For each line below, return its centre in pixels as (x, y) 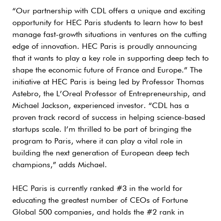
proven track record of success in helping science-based (109, 118)
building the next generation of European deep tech (101, 153)
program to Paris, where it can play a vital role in (97, 141)
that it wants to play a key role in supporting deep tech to (110, 58)
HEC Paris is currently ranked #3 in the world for (97, 189)
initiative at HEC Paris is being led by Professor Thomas (108, 82)
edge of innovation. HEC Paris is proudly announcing (105, 47)
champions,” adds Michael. (60, 165)
